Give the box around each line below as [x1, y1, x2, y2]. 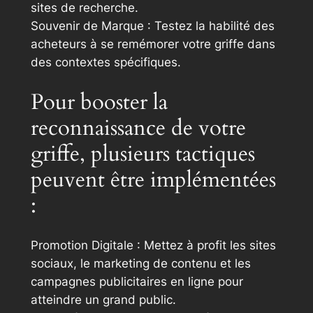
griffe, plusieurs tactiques [30, 138, 255, 168]
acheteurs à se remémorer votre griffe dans [30, 36, 275, 51]
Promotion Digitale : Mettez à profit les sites [30, 238, 276, 253]
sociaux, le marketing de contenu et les [30, 256, 251, 271]
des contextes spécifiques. [30, 54, 181, 69]
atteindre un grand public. [30, 293, 176, 307]
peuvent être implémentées [30, 164, 276, 194]
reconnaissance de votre [30, 112, 246, 143]
